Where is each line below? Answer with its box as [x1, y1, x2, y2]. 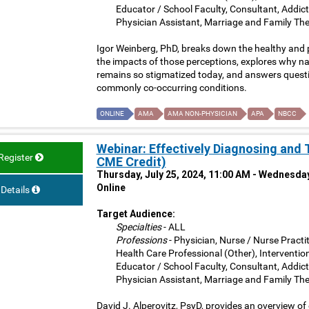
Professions [115, 235, 167, 246]
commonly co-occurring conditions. [96, 82, 247, 94]
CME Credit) [96, 154, 166, 170]
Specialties [115, 221, 161, 233]
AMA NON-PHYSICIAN [167, 110, 237, 118]
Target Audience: [96, 208, 175, 220]
